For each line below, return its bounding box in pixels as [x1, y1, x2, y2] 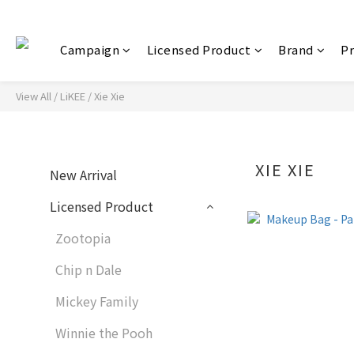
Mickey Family [55, 292, 138, 311]
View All [16, 88, 51, 104]
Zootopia [55, 228, 111, 247]
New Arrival [50, 165, 117, 184]
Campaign [60, 41, 119, 58]
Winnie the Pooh [55, 323, 153, 342]
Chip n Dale [55, 260, 122, 279]
